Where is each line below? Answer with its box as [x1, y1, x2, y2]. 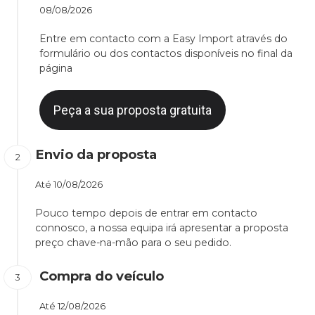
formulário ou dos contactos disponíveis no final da [39, 47, 292, 60]
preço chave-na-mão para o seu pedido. [35, 236, 231, 250]
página [39, 62, 72, 75]
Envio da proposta [35, 146, 157, 163]
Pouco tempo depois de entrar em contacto [35, 207, 257, 220]
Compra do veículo [39, 268, 164, 285]
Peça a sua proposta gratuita [53, 103, 212, 118]
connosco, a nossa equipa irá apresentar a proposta [35, 221, 288, 235]
